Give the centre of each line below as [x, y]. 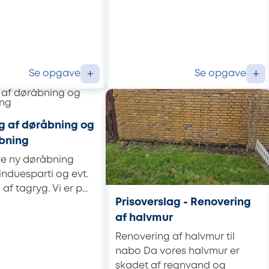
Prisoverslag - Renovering [183, 203]
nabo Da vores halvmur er [177, 251]
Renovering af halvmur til [175, 237]
